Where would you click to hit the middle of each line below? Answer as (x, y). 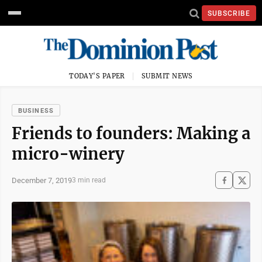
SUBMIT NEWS (167, 76)
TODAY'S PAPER (97, 76)
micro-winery (68, 154)
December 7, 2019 (42, 180)
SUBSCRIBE (229, 13)
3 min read (89, 180)
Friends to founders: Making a (131, 133)
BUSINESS (36, 111)
